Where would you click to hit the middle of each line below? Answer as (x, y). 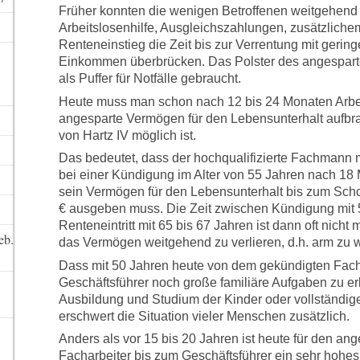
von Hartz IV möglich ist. (127, 135)
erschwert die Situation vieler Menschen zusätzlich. (204, 316)
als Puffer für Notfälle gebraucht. (149, 79)
